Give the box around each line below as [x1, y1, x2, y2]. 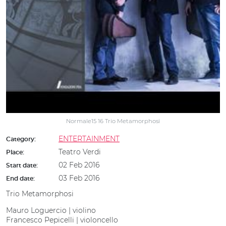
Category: [6, 136, 37, 142]
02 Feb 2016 [59, 160, 99, 169]
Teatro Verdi [59, 147, 101, 156]
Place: [6, 149, 26, 155]
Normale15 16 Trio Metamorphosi [66, 118, 160, 125]
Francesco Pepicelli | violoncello [6, 215, 118, 224]
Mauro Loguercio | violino [6, 206, 96, 215]
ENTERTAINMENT [59, 134, 120, 143]
